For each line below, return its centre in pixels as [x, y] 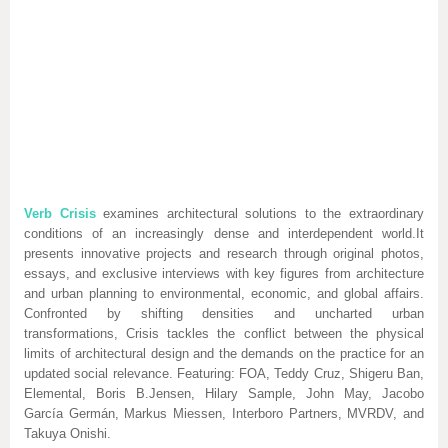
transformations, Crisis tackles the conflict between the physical [224, 333]
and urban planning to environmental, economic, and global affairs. [224, 293]
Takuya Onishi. [67, 433]
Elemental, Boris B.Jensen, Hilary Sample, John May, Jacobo [224, 393]
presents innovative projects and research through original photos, [224, 253]
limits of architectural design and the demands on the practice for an [224, 353]
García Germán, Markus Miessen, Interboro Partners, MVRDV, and [224, 413]
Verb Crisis [60, 213]
